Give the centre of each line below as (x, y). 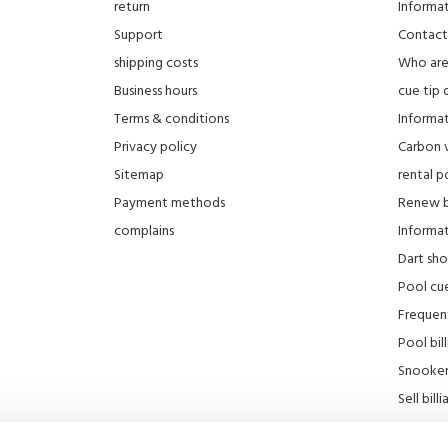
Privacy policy (155, 147)
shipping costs (156, 63)
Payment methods (169, 203)
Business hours (155, 91)
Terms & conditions (171, 119)
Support (138, 35)
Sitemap (139, 175)
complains (144, 231)
